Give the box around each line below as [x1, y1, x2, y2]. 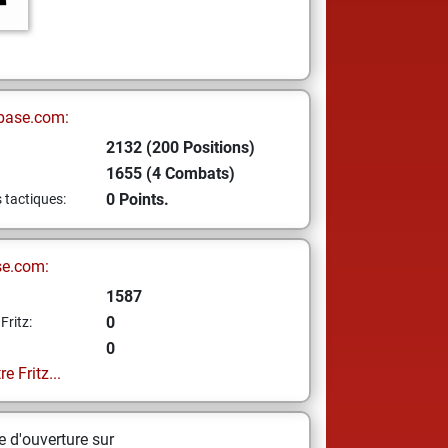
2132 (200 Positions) [105, 138, 255, 157]
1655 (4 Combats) [105, 164, 235, 183]
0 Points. [105, 190, 169, 209]
